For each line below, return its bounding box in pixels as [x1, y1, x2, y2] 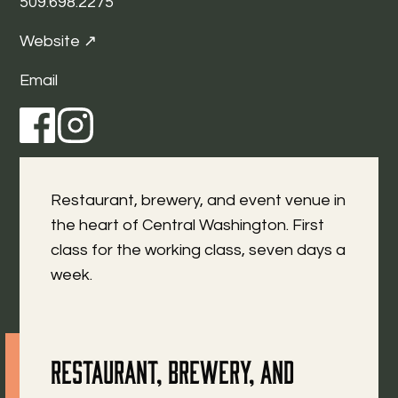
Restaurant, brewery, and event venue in [51, 192, 346, 209]
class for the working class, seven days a [51, 242, 346, 259]
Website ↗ [20, 33, 98, 50]
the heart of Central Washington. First [51, 217, 325, 234]
